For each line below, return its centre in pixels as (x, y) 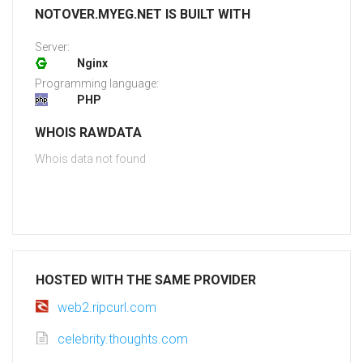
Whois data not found (90, 159)
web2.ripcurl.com (107, 308)
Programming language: (97, 84)
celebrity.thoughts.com (123, 340)
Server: (52, 47)
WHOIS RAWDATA (88, 133)
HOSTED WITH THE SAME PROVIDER (146, 280)
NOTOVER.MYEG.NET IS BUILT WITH (143, 15)
